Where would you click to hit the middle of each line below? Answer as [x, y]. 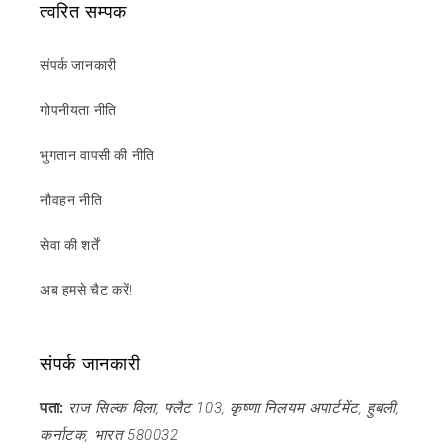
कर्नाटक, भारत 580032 [109, 435]
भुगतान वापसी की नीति [97, 155]
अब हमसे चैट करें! [86, 290]
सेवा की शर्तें [70, 245]
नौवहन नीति [71, 200]
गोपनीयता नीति [78, 110]
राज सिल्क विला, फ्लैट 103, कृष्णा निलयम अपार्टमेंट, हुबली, [234, 408]
